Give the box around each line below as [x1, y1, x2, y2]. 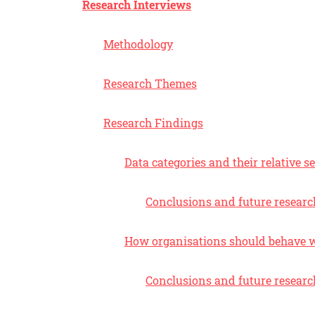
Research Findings [103, 115, 203, 130]
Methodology [103, 37, 173, 51]
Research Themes [103, 76, 197, 91]
